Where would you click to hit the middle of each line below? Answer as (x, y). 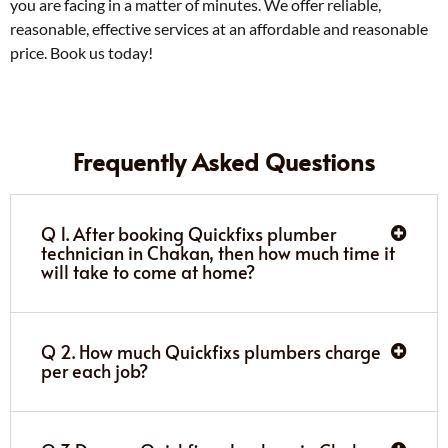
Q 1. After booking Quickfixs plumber (188, 233)
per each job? (94, 370)
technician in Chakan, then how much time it (218, 252)
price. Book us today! (81, 52)
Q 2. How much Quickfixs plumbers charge (211, 351)
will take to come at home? (148, 271)
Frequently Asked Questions (224, 161)
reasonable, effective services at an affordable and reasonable (219, 28)
